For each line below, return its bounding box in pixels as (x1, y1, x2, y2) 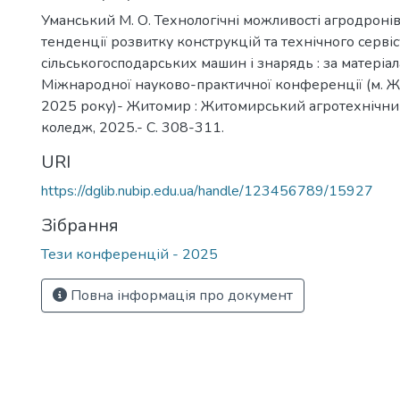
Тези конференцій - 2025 (41, 245, 218, 264)
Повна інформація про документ (67, 286, 293, 305)
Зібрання (41, 213, 119, 237)
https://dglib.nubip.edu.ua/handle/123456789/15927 (41, 181, 373, 201)
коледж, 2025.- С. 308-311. (41, 118, 224, 137)
